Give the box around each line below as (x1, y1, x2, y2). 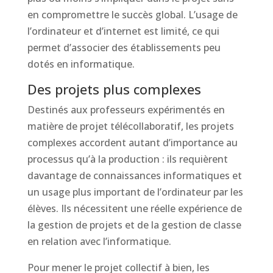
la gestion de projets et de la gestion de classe (27, 218, 241, 232)
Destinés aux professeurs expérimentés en (27, 103, 225, 116)
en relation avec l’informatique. (27, 235, 171, 248)
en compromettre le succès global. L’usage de (27, 8, 238, 21)
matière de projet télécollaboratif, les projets (27, 119, 234, 133)
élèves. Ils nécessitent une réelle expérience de (27, 202, 242, 215)
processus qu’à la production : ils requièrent (27, 152, 228, 166)
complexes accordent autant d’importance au (27, 136, 238, 149)
